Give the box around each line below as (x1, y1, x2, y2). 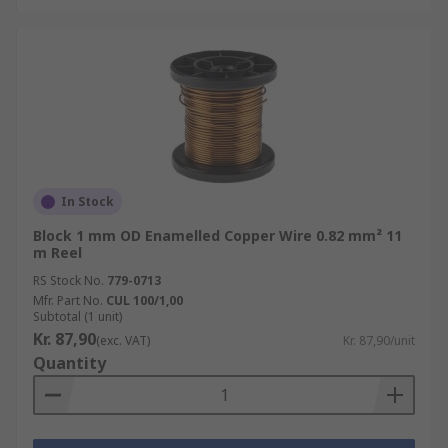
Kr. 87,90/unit (343, 332, 415, 349)
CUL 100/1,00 (106, 292, 183, 309)
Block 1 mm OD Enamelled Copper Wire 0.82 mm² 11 (33, 226, 402, 245)
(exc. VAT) (96, 332, 150, 349)
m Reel (33, 243, 82, 262)
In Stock (61, 193, 114, 210)
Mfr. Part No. (33, 292, 103, 309)
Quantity (33, 352, 106, 374)
